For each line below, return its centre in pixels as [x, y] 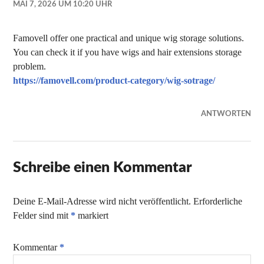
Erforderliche [218, 201]
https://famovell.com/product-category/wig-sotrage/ [114, 80]
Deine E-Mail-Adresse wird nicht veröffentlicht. [102, 201]
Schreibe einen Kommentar [103, 168]
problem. [30, 66]
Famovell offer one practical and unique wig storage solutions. [129, 38]
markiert [92, 215]
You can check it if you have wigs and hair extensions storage [128, 52]
